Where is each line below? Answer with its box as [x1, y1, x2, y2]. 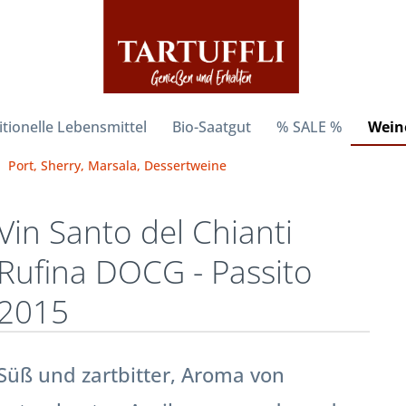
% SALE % [276, 116, 343, 137]
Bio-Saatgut [172, 116, 252, 137]
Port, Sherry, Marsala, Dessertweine [7, 156, 227, 174]
